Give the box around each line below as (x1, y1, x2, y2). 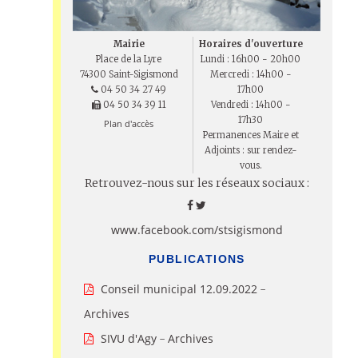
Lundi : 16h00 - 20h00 (201, 54, 301, 66)
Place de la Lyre (96, 54, 162, 66)
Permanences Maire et (202, 129, 299, 141)
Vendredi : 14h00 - (210, 99, 291, 111)
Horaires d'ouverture (198, 38, 303, 50)
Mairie (113, 38, 145, 50)
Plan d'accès (104, 117, 154, 130)
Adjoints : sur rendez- (204, 145, 297, 157)
